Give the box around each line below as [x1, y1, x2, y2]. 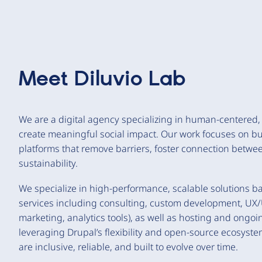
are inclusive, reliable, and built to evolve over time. [19, 240, 238, 253]
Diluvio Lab [74, 67, 185, 92]
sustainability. [19, 157, 78, 170]
